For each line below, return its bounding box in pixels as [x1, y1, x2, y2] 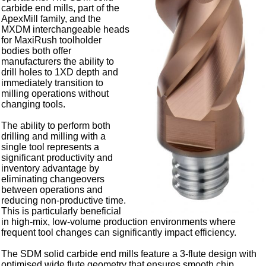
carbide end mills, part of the [1, 3, 120, 14]
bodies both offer [1, 46, 72, 56]
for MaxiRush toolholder [1, 35, 102, 46]
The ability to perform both [1, 121, 111, 131]
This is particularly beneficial [1, 206, 122, 217]
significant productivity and [1, 153, 113, 163]
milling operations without [1, 88, 109, 99]
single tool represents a [1, 142, 100, 153]
